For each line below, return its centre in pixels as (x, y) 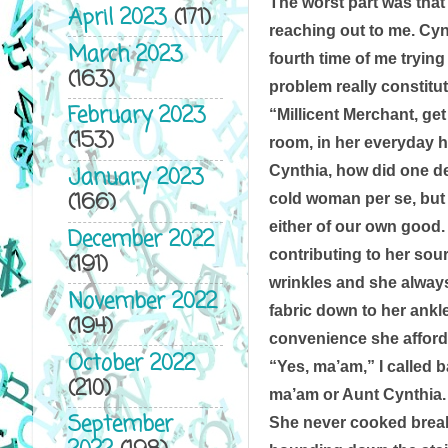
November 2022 (142, 302)
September (120, 426)
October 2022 (131, 364)
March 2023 (125, 55)
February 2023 (136, 117)
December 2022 (140, 240)
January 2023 (135, 179)
